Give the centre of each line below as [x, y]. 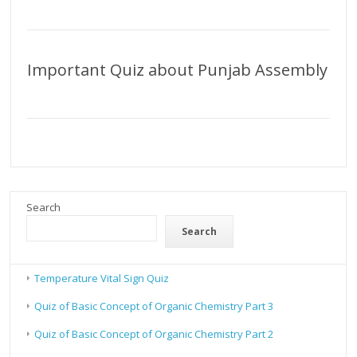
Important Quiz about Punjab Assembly [178, 70]
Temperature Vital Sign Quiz [102, 279]
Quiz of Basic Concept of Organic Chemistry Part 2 [154, 334]
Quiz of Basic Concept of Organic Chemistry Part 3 [154, 306]
